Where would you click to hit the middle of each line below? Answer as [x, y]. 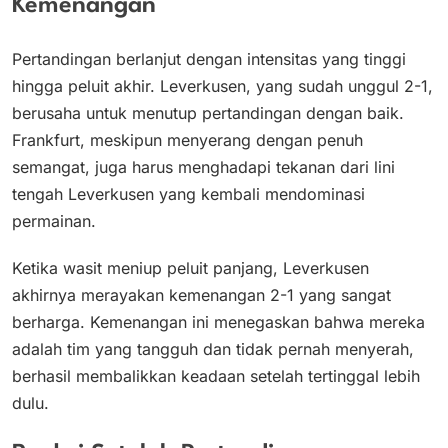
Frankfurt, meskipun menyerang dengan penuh [187, 139]
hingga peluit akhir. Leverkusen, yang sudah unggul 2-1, [222, 85]
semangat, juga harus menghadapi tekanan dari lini [203, 166]
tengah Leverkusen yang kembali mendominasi [188, 193]
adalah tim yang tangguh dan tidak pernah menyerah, [213, 348]
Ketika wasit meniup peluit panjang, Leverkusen [190, 267]
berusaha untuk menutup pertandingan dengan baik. [208, 112]
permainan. [54, 220]
